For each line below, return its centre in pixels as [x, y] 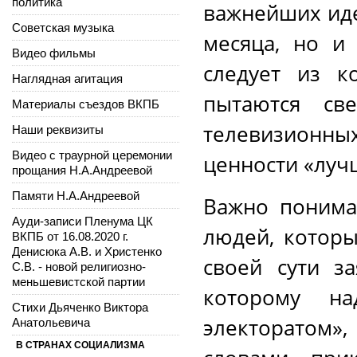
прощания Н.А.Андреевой [82, 170]
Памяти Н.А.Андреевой [76, 195]
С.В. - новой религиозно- [79, 266]
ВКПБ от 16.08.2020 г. [70, 236]
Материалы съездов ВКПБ [86, 104]
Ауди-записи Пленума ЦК [82, 221]
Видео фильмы [54, 53]
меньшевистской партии [78, 281]
